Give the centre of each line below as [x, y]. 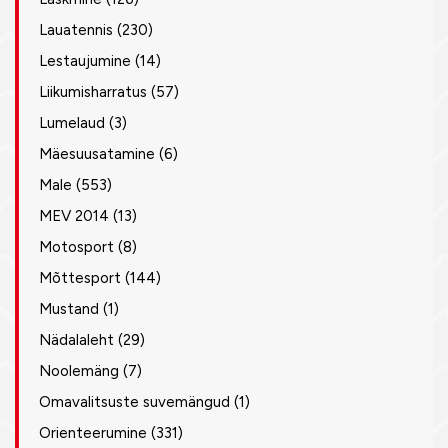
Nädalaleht [76, 340]
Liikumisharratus [93, 92]
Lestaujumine [85, 61]
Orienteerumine [93, 433]
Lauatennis [76, 30]
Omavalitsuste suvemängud [134, 402]
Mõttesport [80, 278]
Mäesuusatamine [97, 154]
